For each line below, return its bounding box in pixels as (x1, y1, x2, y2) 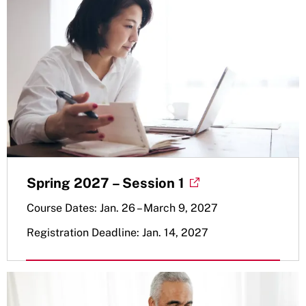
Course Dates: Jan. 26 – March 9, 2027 (27, 201, 218, 214)
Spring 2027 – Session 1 (27, 174, 184, 191)
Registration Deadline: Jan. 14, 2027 (27, 225, 208, 239)
